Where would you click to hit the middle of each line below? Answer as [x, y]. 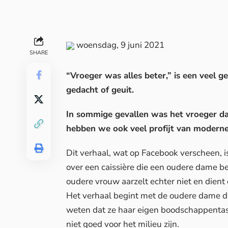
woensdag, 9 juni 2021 [119, 45]
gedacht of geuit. [101, 90]
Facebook [160, 153]
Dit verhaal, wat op [104, 153]
